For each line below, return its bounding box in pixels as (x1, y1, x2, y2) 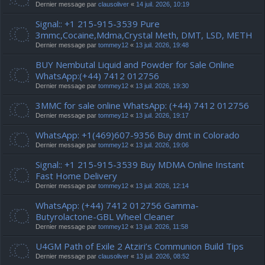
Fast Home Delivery (35, 170, 117, 182)
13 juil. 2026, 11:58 (135, 223, 188, 230)
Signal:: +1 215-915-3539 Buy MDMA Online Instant (35, 159, 244, 170)
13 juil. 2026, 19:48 (135, 41, 189, 49)
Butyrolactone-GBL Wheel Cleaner (35, 211, 174, 222)
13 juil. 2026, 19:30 (135, 82, 189, 89)
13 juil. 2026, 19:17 (135, 112, 189, 119)
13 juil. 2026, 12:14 (135, 182, 189, 189)
